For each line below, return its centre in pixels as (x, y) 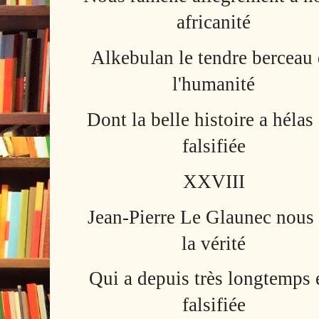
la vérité (214, 243)
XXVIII (214, 181)
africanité (214, 22)
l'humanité (214, 84)
